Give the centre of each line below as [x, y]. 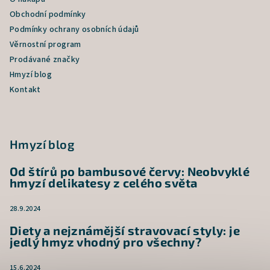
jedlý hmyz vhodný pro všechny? [105, 241]
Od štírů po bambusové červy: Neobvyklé [130, 171]
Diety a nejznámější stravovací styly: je [125, 230]
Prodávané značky [45, 59]
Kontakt [25, 89]
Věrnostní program [46, 44]
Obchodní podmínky [48, 14]
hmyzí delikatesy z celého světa [104, 182]
